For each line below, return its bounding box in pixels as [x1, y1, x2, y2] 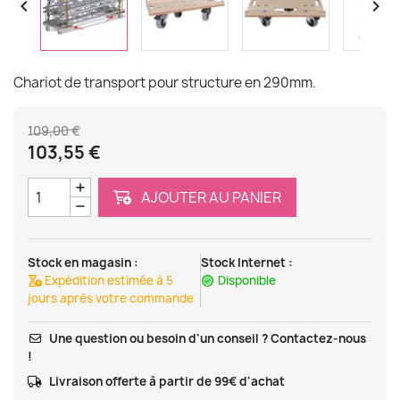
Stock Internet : [200, 254, 293, 271]
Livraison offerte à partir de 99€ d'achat [49, 373, 286, 390]
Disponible [217, 272, 276, 289]
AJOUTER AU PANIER [141, 187, 281, 208]
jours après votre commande [28, 290, 194, 307]
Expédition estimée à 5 [45, 272, 174, 289]
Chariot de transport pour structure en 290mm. [13, 73, 316, 92]
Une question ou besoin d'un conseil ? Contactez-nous [49, 330, 367, 347]
